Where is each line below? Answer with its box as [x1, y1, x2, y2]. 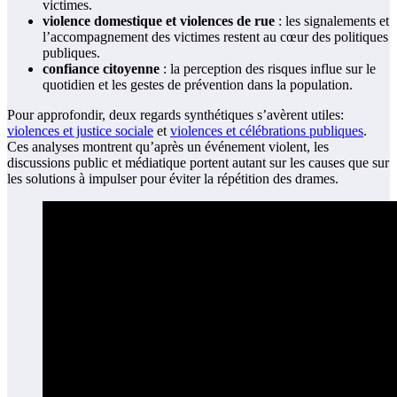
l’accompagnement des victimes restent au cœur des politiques [43, 29, 388, 45]
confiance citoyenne [43, 61, 160, 77]
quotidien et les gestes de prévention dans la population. [43, 77, 353, 93]
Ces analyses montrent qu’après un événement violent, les [7, 139, 329, 155]
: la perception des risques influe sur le [160, 61, 376, 77]
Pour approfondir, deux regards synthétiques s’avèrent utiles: [7, 107, 344, 123]
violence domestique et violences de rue [43, 13, 275, 29]
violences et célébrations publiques [170, 123, 363, 139]
